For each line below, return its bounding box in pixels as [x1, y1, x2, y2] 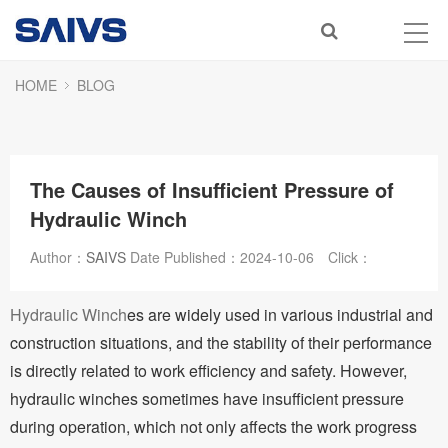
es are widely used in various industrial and [127, 303, 433, 326]
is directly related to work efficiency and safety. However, [10, 359, 407, 382]
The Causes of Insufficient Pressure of [30, 175, 394, 204]
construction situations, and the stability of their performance [10, 331, 432, 354]
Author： [30, 247, 86, 267]
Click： [328, 247, 372, 267]
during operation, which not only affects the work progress [10, 415, 417, 438]
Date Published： [126, 247, 240, 267]
